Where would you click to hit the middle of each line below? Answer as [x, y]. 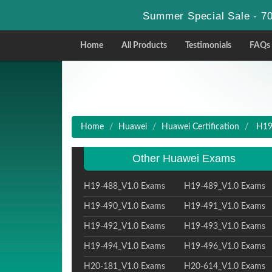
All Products [144, 46]
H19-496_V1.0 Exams [224, 246]
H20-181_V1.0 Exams [124, 267]
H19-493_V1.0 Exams [224, 226]
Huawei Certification [200, 127]
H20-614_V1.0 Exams [224, 267]
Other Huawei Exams [184, 158]
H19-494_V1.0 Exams [124, 246]
